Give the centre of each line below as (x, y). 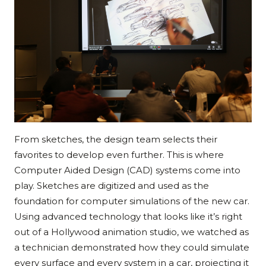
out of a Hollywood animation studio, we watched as (132, 232)
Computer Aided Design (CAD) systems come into (127, 170)
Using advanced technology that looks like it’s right (128, 217)
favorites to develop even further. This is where (119, 155)
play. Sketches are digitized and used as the (112, 186)
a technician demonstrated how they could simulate (132, 248)
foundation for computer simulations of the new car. (132, 201)
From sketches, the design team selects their (116, 140)
